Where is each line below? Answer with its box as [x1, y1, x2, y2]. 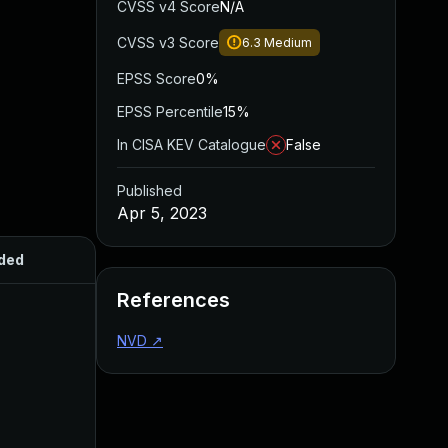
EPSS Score [117, 70, 196, 87]
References [117, 288, 230, 312]
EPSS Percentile [117, 103, 223, 120]
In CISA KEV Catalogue [117, 136, 266, 153]
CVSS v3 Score [117, 34, 219, 51]
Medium [264, 35, 312, 50]
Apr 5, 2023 [117, 203, 207, 223]
